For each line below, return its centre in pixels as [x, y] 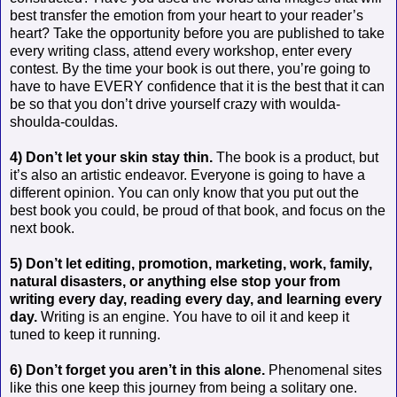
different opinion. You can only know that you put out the [184, 192]
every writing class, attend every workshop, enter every [181, 51]
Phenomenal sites [323, 370]
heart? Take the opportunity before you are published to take [197, 33]
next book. [42, 228]
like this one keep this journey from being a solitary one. [183, 387]
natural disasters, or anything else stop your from [175, 281]
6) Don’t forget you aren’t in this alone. [137, 370]
